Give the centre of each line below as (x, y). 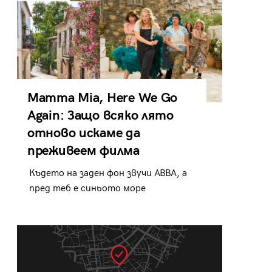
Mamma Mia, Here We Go (102, 98)
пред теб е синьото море (87, 188)
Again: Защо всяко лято (100, 115)
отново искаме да (83, 133)
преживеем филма (83, 151)
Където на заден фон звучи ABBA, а (108, 173)
